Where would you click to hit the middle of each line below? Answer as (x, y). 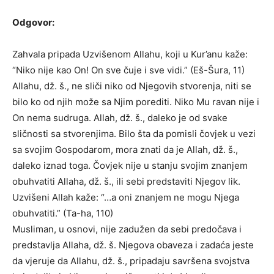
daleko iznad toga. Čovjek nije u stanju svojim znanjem (130, 165)
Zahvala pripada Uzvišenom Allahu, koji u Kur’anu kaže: (130, 54)
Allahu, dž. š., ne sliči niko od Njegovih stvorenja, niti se (132, 86)
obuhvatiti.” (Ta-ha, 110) (63, 213)
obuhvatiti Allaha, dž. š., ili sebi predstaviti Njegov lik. (126, 181)
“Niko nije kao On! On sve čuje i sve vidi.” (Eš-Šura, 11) (128, 70)
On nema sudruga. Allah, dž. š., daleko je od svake (120, 118)
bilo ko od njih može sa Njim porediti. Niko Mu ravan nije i (136, 102)
